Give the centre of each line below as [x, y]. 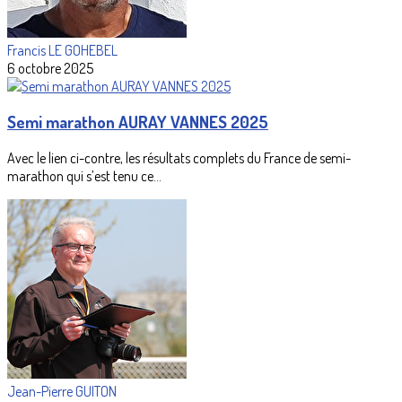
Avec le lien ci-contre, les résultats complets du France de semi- [179, 158]
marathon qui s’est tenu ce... [84, 176]
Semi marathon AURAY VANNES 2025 [138, 122]
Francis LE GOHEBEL [62, 50]
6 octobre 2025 [50, 68]
